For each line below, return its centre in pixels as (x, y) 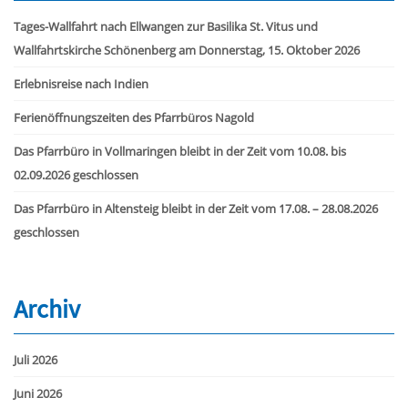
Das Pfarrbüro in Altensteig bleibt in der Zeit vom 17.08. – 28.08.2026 (196, 208)
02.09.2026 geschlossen (76, 174)
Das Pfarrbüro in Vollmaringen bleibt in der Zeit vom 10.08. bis (180, 151)
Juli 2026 (36, 359)
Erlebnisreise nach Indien (81, 83)
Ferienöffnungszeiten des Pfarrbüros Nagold (134, 117)
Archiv (47, 308)
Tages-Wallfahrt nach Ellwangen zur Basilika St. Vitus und (166, 26)
